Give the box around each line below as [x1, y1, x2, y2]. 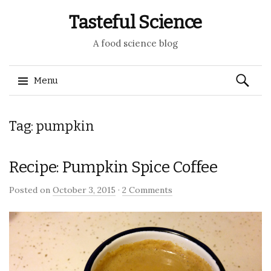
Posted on [9, 184, 53, 195]
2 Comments [122, 184, 172, 195]
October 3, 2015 [53, 184, 116, 195]
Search [232, 67, 263, 78]
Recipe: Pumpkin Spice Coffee [9, 158, 218, 177]
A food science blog [93, 38, 178, 49]
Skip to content [18, 105, 83, 116]
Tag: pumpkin [9, 118, 94, 134]
